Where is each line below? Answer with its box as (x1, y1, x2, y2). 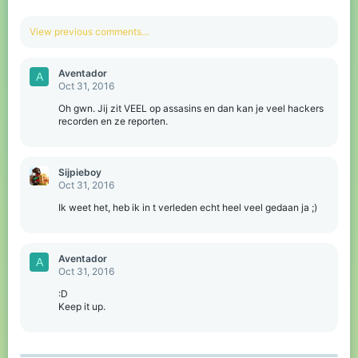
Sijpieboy (58, 165, 101, 178)
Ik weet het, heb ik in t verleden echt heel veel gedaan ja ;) (58, 201, 317, 213)
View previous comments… (30, 25, 149, 38)
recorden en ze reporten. (58, 114, 168, 127)
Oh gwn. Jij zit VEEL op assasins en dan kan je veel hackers (58, 101, 324, 114)
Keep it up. (58, 300, 105, 312)
